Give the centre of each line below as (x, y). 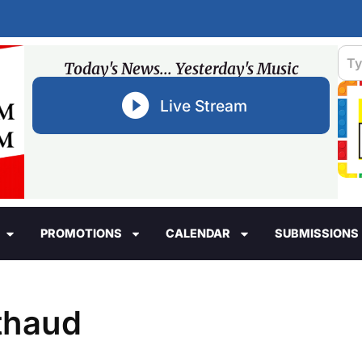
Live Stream (203, 105)
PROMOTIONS (81, 234)
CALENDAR (198, 234)
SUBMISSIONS (316, 234)
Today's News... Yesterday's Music (181, 69)
